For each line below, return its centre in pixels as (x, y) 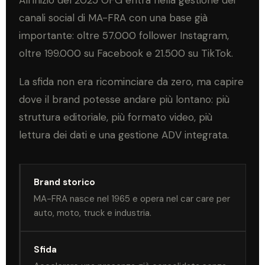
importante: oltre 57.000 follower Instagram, (124, 35)
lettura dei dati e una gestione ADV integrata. (124, 135)
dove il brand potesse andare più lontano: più (124, 99)
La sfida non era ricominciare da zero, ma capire (131, 81)
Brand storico (64, 182)
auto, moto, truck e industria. (93, 213)
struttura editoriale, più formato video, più (116, 117)
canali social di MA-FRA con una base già (113, 17)
